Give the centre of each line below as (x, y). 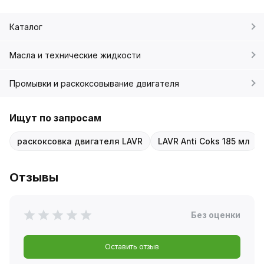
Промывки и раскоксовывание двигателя (94, 83)
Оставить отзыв (132, 246)
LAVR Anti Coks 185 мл (204, 141)
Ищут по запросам (55, 118)
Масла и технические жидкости (75, 55)
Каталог (26, 27)
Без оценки (216, 214)
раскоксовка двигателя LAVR (80, 141)
